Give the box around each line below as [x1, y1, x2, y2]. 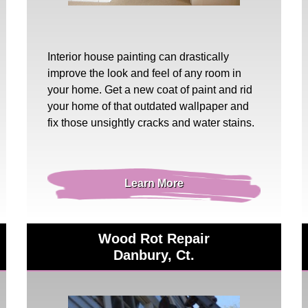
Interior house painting [47, 50, 156, 63]
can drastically [156, 50, 229, 63]
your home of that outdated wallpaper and [47, 100, 249, 112]
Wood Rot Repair [98, 230, 210, 246]
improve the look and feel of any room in [47, 67, 241, 79]
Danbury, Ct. [113, 247, 195, 263]
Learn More [124, 177, 184, 189]
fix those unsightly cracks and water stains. [47, 116, 254, 129]
